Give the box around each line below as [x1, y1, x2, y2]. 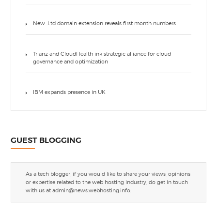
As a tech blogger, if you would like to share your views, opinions [26, 170, 191, 177]
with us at [26, 187, 53, 194]
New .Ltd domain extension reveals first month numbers [33, 20, 176, 27]
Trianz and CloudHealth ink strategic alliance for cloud [33, 50, 171, 57]
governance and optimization [33, 58, 108, 65]
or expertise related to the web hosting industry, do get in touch [26, 179, 188, 186]
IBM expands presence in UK [33, 89, 106, 95]
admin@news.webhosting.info [52, 187, 131, 194]
